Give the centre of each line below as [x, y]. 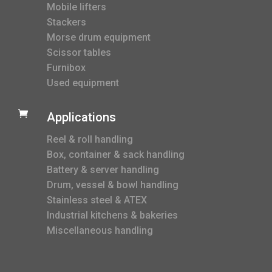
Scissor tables [79, 52]
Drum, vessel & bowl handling [113, 185]
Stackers [66, 22]
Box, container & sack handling [116, 154]
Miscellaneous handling [100, 230]
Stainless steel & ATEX [97, 200]
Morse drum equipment [99, 37]
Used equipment [83, 83]
